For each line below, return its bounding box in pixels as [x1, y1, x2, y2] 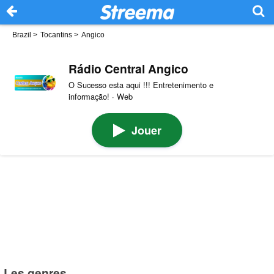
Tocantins [40, 31, 72, 39]
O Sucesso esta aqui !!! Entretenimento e [68, 78, 213, 91]
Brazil [12, 31, 31, 39]
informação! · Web [68, 90, 133, 102]
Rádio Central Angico [68, 59, 188, 77]
